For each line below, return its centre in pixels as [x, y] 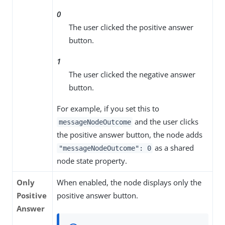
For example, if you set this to [108, 109]
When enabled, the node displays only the [129, 183]
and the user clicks [166, 122]
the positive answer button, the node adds [130, 135]
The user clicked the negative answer [132, 75]
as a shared [174, 148]
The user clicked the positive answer [131, 27]
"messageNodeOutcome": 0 [105, 148]
